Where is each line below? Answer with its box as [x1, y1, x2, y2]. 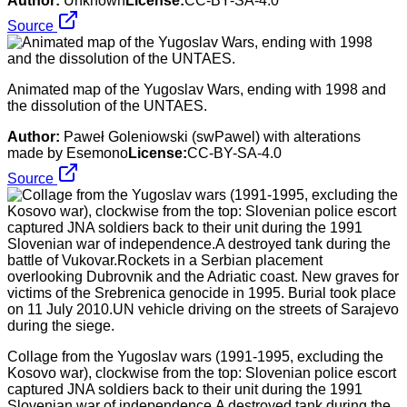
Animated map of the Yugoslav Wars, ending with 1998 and [7, 81, 386, 97]
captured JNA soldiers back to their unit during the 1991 [7, 381, 362, 397]
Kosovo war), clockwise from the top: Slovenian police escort [7, 364, 396, 381]
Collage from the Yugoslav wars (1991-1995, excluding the [7, 348, 383, 364]
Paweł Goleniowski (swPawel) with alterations [64, 128, 361, 144]
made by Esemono [7, 144, 128, 161]
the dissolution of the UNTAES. [7, 97, 207, 114]
